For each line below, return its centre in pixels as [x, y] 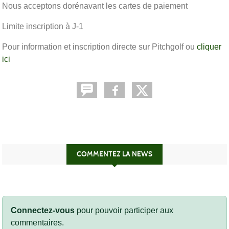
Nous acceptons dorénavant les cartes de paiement [96, 6]
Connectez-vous [43, 210]
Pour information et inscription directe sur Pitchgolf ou [99, 47]
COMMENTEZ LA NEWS [114, 154]
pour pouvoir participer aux [124, 210]
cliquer [209, 47]
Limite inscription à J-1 [43, 26]
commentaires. [37, 222]
